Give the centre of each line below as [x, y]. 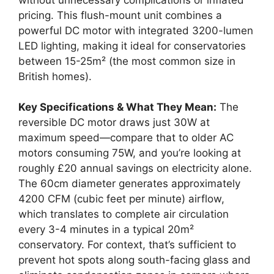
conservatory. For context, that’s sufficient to [127, 245]
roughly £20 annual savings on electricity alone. [135, 168]
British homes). [55, 76]
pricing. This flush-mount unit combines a [120, 15]
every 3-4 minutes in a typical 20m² [106, 230]
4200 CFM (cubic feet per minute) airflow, [121, 199]
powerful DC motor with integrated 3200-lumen [136, 30]
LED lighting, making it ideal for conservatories [132, 46]
